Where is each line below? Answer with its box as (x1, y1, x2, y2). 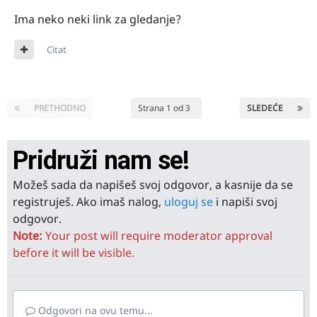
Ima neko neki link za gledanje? (14, 11, 181, 27)
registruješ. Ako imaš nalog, (13, 194, 164, 209)
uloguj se (164, 194, 213, 209)
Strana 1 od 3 (138, 102, 195, 114)
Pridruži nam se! (13, 146, 190, 175)
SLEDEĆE (247, 102, 283, 114)
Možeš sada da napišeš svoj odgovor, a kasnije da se (13, 177, 293, 192)
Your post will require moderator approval (42, 228, 272, 243)
